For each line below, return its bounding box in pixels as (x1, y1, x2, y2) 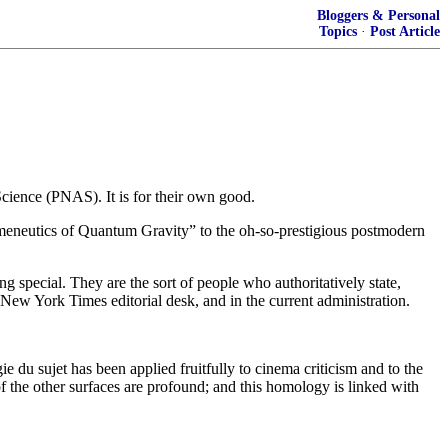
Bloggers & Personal (317, 8, 440, 23)
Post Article (370, 24, 440, 39)
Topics (319, 24, 357, 39)
